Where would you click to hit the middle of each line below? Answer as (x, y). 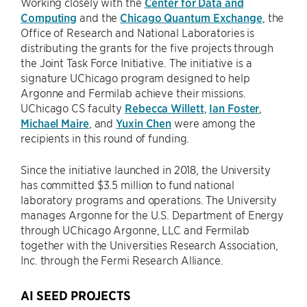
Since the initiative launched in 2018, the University (146, 170)
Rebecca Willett (164, 108)
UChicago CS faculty (73, 108)
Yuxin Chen (144, 123)
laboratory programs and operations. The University (149, 200)
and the (99, 17)
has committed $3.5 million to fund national (127, 185)
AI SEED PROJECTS (76, 296)
